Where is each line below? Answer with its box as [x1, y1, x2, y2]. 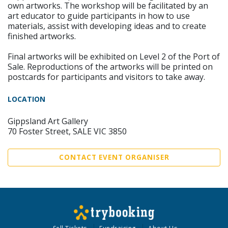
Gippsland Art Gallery [8, 116, 88, 127]
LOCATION [8, 94, 45, 104]
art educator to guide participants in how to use [8, 10, 190, 21]
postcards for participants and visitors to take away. [8, 71, 205, 82]
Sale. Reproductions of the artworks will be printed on [8, 61, 213, 72]
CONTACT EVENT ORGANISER [59, 153, 169, 162]
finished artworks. [8, 31, 76, 42]
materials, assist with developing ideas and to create [8, 20, 206, 32]
